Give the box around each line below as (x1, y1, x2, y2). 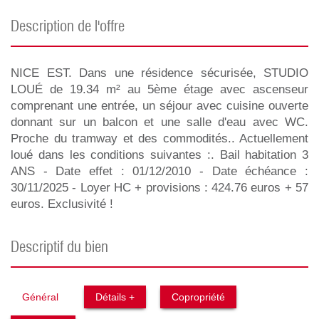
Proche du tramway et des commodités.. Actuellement (11, 132, 308, 145)
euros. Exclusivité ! (11, 197, 113, 211)
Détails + (95, 291, 135, 303)
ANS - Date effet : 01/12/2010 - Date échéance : (11, 164, 308, 178)
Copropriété (172, 291, 225, 303)
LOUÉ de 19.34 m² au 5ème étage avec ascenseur (11, 83, 308, 96)
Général (22, 291, 58, 303)
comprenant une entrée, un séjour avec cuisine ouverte (11, 99, 308, 113)
